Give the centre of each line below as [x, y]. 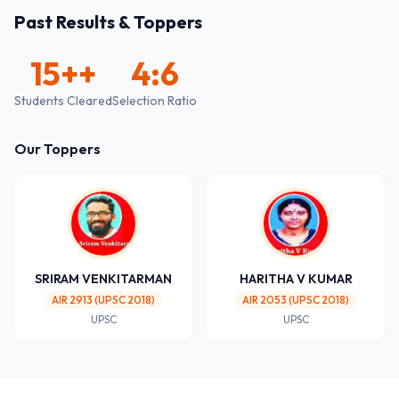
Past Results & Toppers [108, 22]
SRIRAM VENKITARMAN [103, 279]
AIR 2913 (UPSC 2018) [103, 300]
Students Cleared [63, 101]
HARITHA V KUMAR [296, 279]
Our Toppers [57, 149]
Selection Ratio [155, 101]
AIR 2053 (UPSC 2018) [296, 300]
